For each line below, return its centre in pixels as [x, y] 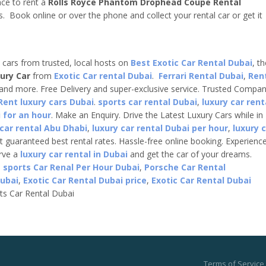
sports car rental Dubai [148, 102]
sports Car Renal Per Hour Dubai [71, 167]
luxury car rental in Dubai [74, 154]
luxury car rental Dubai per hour [160, 128]
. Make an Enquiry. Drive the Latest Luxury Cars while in [157, 115]
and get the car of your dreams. [190, 154]
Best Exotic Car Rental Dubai [191, 63]
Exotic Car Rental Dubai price [85, 180]
